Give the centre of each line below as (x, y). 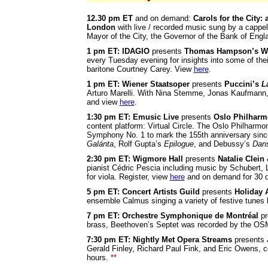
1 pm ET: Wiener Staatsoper (138, 84)
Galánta (100, 144)
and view (103, 102)
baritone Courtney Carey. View (140, 69)
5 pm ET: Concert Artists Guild (143, 191)
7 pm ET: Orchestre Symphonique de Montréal (172, 215)
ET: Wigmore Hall (150, 159)
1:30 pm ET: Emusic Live (133, 117)
